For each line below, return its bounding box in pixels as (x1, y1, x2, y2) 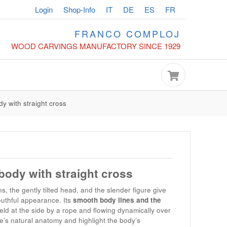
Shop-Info (63, 4, 95, 15)
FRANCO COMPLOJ (74, 27, 180, 40)
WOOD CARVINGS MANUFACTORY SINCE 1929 (11, 41, 180, 51)
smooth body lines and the (72, 195, 161, 205)
